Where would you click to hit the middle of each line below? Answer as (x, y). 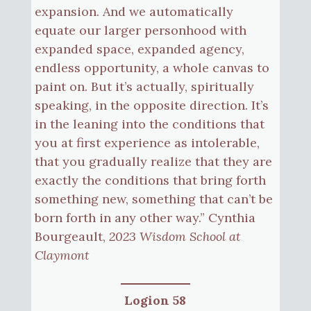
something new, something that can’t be (153, 199)
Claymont (62, 255)
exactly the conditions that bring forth (150, 180)
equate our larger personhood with (140, 30)
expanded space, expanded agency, (139, 49)
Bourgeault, (72, 236)
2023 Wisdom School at (175, 236)
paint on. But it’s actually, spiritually (144, 86)
